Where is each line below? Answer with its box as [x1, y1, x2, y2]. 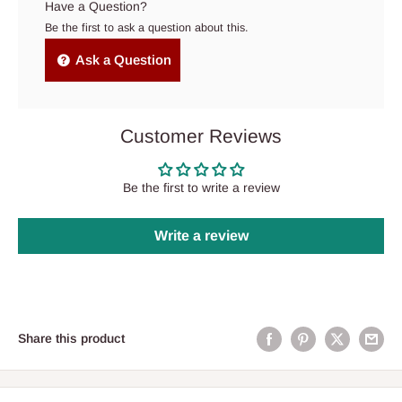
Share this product [18, 331, 125, 346]
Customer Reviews [120, 126, 282, 147]
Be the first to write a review [122, 180, 280, 196]
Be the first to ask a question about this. [45, 22, 249, 35]
